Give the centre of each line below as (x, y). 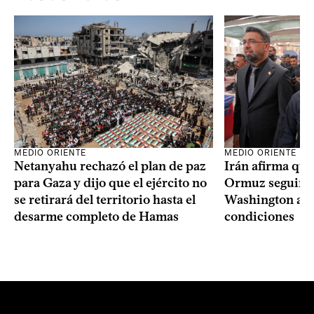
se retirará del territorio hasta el (105, 199)
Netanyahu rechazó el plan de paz (110, 166)
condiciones (259, 216)
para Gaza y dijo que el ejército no (110, 183)
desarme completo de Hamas (96, 216)
